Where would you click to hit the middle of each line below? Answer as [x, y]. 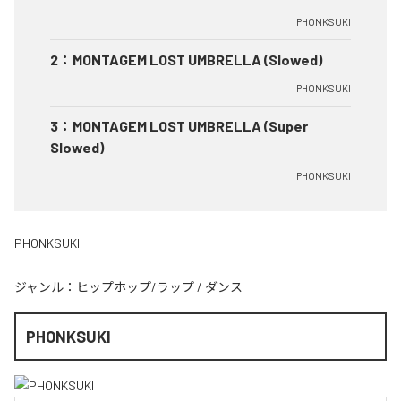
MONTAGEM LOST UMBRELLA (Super [190, 125]
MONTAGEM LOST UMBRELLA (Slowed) [197, 59]
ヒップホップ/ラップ [135, 286]
